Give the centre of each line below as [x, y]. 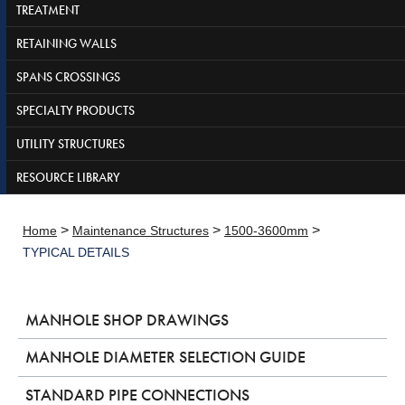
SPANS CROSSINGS [68, 76]
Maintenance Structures [141, 230]
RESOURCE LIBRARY [68, 177]
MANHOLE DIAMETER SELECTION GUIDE [166, 358]
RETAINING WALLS [66, 43]
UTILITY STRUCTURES [71, 143]
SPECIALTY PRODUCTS [75, 110]
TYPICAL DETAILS [76, 252]
